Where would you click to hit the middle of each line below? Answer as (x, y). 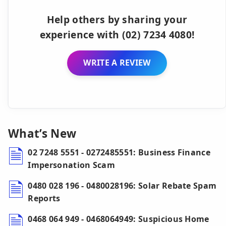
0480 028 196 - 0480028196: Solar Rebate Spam (122, 186)
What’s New (42, 134)
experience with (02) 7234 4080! (117, 34)
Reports (44, 199)
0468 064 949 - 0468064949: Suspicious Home (119, 219)
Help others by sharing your (117, 19)
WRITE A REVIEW (117, 63)
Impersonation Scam (72, 165)
